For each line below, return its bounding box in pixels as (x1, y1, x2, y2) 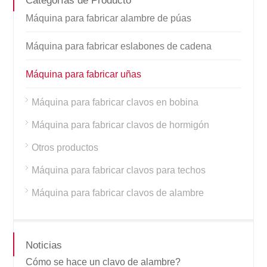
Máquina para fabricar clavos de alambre (32, 188, 204, 198)
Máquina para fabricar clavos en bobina (32, 97, 199, 108)
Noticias (26, 240, 63, 252)
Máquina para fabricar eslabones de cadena (26, 41, 212, 52)
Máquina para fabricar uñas (26, 69, 142, 80)
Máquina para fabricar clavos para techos (32, 165, 206, 176)
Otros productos (32, 142, 99, 153)
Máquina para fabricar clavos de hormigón (32, 120, 210, 131)
